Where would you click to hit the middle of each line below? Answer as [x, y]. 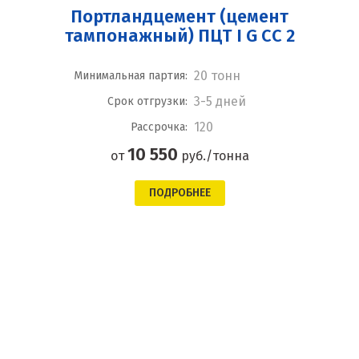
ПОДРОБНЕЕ [179, 193]
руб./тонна [213, 156]
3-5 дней [220, 101]
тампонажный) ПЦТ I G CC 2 [179, 36]
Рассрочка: [159, 127]
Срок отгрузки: [147, 101]
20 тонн [217, 76]
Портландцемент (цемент [179, 16]
